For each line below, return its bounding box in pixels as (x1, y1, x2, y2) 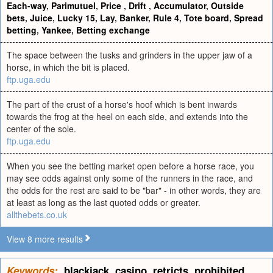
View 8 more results (7, 233, 83, 245)
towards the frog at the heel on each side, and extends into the (7, 110, 248, 122)
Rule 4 (153, 12, 179, 24)
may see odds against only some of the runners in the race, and (7, 172, 253, 184)
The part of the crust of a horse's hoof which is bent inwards (7, 98, 237, 110)
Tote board (184, 12, 229, 24)
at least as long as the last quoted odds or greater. (7, 196, 200, 208)
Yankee (41, 24, 71, 36)
